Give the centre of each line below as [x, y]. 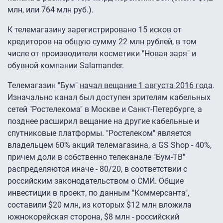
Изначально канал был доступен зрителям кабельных [109, 98]
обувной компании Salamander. [66, 66]
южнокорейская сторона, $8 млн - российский [93, 217]
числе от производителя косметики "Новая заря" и [102, 54]
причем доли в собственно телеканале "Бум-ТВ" [96, 157]
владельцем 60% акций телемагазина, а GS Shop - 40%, [110, 145]
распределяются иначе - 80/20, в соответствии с [97, 169]
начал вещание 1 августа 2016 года [146, 86]
